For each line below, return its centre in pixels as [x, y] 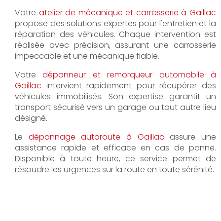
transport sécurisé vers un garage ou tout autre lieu [115, 107]
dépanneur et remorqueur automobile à [129, 74]
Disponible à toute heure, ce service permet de [115, 158]
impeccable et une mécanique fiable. [87, 56]
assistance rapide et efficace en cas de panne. [115, 147]
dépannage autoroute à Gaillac [96, 137]
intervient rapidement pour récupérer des [129, 85]
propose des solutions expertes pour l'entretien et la [115, 23]
